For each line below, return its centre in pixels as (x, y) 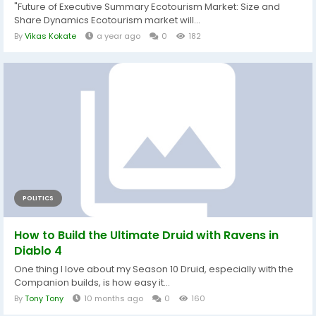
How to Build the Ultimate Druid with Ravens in (146, 235)
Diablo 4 (38, 250)
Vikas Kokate (50, 36)
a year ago (119, 36)
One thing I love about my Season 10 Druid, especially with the (154, 269)
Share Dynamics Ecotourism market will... (107, 20)
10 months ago (114, 298)
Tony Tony (44, 298)
